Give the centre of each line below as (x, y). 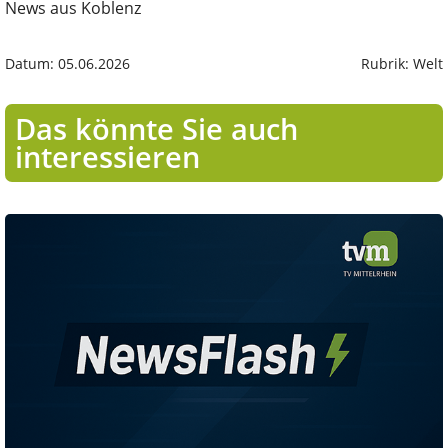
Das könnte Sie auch (156, 128)
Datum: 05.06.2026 (67, 63)
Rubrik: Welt (402, 63)
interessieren (107, 156)
